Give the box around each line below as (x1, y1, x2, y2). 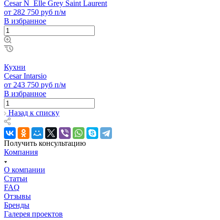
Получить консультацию (4, 138, 86, 147)
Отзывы (4, 192, 31, 200)
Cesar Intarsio (4, 71, 47, 80)
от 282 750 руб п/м (4, 7, 66, 16)
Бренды (4, 200, 29, 209)
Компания (4, 147, 38, 156)
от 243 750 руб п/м (4, 80, 66, 89)
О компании (4, 165, 45, 174)
